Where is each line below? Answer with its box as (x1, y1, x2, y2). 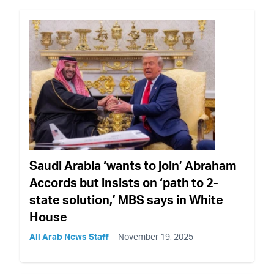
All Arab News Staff (29, 231, 109, 242)
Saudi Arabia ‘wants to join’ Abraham (29, 158, 237, 174)
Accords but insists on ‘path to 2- (29, 175, 218, 191)
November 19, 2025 (118, 231, 193, 242)
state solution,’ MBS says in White (29, 192, 223, 208)
